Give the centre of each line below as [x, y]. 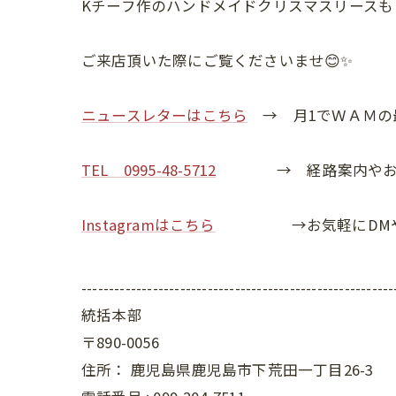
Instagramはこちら [148, 225]
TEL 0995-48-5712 [149, 170]
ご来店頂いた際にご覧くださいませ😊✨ [217, 60]
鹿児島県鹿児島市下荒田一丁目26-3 [252, 369]
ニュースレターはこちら [165, 115]
